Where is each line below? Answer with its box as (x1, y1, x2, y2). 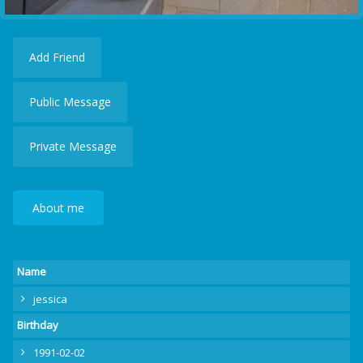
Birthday (17, 318, 58, 332)
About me (32, 200, 84, 216)
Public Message (29, 94, 111, 109)
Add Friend (29, 49, 85, 65)
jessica (33, 292, 67, 306)
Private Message (29, 139, 117, 154)
